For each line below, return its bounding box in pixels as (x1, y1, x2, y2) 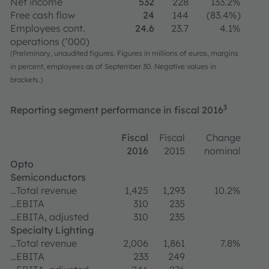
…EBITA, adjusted (10, 211, 89, 223)
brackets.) (10, 75, 43, 84)
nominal (204, 145, 241, 157)
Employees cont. (10, 22, 85, 34)
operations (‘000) (10, 35, 89, 47)
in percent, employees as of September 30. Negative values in (10, 62, 216, 71)
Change (206, 131, 241, 144)
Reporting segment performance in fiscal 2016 (10, 104, 223, 116)
